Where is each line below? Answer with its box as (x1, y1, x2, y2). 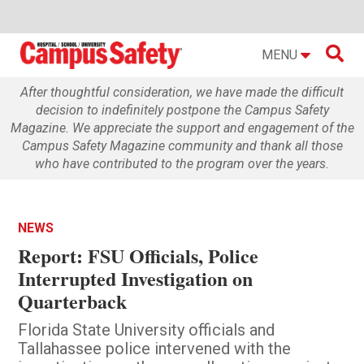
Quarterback (18, 286, 128, 315)
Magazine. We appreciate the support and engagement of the (10, 119, 354, 136)
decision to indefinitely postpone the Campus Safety (35, 102, 329, 118)
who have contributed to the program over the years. (35, 155, 329, 171)
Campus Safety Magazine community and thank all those (21, 137, 343, 154)
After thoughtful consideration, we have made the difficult (20, 84, 344, 100)
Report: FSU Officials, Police (18, 240, 259, 270)
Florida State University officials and (18, 319, 275, 340)
